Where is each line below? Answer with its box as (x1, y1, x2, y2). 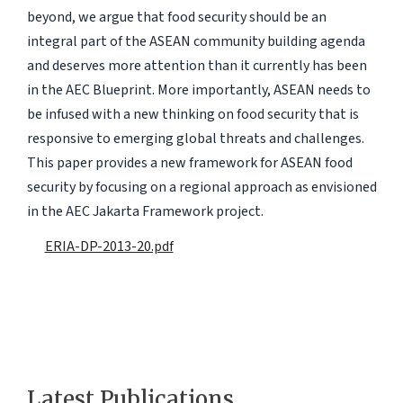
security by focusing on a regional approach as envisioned (26, 176, 377, 197)
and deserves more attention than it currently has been (26, 55, 367, 76)
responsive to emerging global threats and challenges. (26, 128, 364, 148)
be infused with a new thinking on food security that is (26, 103, 359, 124)
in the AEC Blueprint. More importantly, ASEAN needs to (26, 79, 371, 100)
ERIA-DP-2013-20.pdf (44, 236, 174, 256)
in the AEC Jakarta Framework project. (26, 201, 264, 221)
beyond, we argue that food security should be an (26, 6, 327, 27)
